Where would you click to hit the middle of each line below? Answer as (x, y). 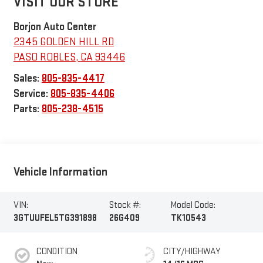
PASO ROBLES (44, 57)
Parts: (27, 109)
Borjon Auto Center (55, 26)
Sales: (27, 78)
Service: (32, 93)
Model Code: (193, 205)
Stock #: (125, 205)
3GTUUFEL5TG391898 (55, 218)
